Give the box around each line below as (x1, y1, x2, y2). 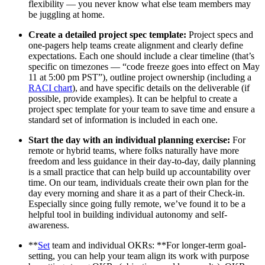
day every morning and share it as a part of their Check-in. (28, 188, 245, 198)
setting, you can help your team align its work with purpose (28, 250, 249, 261)
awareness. (28, 219, 69, 230)
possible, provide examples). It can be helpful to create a (28, 93, 237, 104)
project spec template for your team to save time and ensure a (28, 104, 255, 114)
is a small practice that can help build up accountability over (28, 166, 250, 177)
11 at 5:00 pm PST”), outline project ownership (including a (28, 72, 251, 82)
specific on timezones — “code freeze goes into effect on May (28, 61, 260, 72)
